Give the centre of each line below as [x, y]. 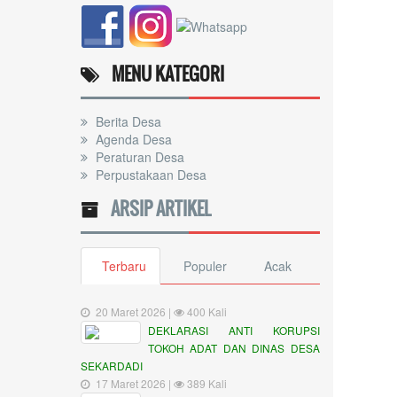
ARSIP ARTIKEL [156, 208]
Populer [205, 266]
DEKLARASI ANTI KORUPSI [234, 330]
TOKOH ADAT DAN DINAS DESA [234, 348]
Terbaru [124, 266]
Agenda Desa [132, 139]
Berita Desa [127, 121]
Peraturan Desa [138, 157]
